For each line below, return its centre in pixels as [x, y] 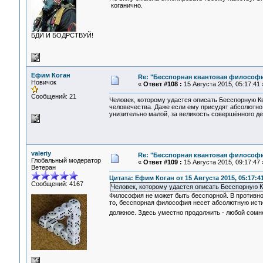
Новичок [43, 82]
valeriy [41, 153]
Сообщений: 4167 [57, 184]
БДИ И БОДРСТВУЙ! [62, 35]
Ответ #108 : [162, 84]
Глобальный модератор [66, 160]
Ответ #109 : [162, 162]
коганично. [126, 6]
